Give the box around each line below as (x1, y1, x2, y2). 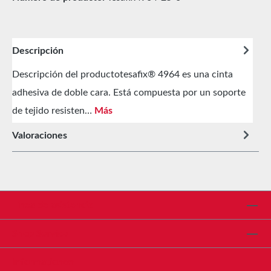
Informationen (12, 257, 74, 267)
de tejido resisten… (12, 106, 94, 116)
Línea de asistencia (12, 200, 93, 211)
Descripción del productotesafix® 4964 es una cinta (12, 70, 233, 80)
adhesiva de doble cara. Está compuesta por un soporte (12, 88, 246, 98)
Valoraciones (12, 131, 67, 141)
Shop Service (12, 229, 68, 239)
